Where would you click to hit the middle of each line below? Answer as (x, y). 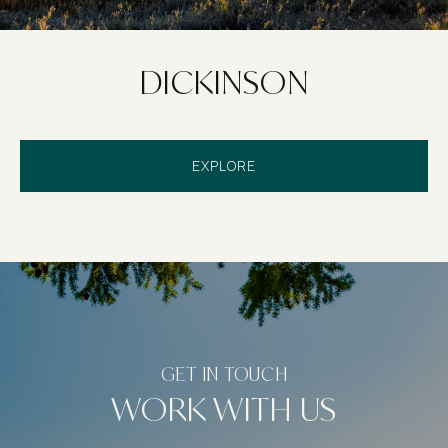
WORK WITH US (224, 409)
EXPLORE (224, 166)
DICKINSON (224, 82)
